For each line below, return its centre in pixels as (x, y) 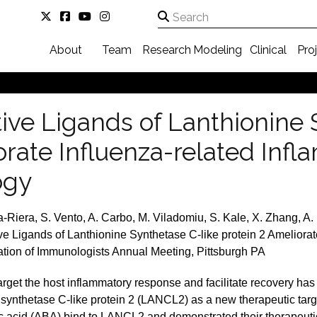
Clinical (268, 50)
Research (167, 50)
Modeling (217, 50)
